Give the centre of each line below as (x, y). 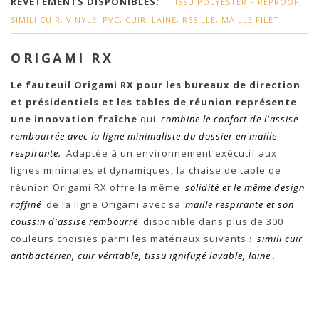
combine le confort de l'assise (229, 119)
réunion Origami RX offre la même (97, 187)
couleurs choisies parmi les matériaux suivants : (133, 239)
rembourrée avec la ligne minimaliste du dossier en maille (144, 136)
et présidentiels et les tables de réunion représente (154, 102)
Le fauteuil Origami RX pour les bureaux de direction (156, 85)
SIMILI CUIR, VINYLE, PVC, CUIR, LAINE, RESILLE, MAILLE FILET (145, 20)
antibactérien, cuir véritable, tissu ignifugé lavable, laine (141, 256)
